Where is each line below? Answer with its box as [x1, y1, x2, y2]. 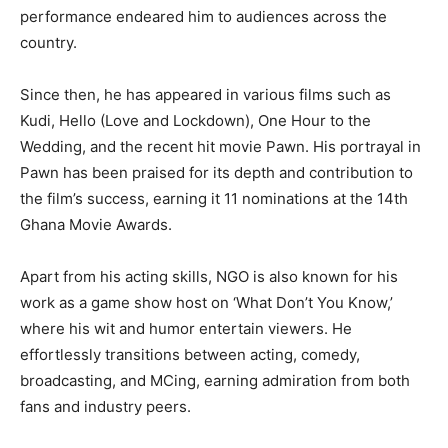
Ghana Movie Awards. [20, 214, 172, 234]
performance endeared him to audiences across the [20, 6, 387, 26]
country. [20, 32, 77, 52]
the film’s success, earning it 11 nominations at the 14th [20, 188, 408, 208]
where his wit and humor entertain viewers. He [20, 318, 352, 338]
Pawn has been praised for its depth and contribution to [20, 162, 413, 182]
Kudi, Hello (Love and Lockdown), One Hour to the [20, 110, 371, 130]
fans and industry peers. [20, 396, 191, 416]
